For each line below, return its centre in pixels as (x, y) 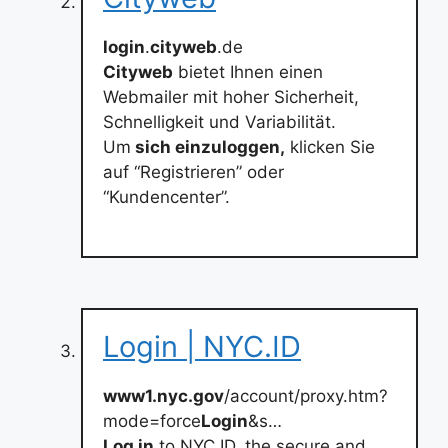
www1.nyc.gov (163, 395)
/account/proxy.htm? (306, 395)
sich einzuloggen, (208, 147)
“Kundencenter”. (166, 197)
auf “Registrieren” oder (193, 172)
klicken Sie (330, 147)
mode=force (152, 420)
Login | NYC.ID (202, 346)
